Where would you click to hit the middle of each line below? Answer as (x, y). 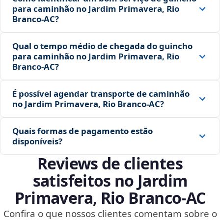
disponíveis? (37, 141)
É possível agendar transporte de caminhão (101, 94)
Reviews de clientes (110, 164)
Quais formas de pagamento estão (82, 131)
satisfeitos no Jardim (110, 181)
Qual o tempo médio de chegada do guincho (102, 46)
